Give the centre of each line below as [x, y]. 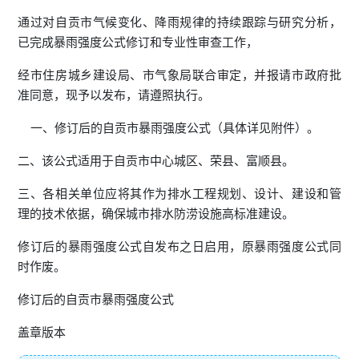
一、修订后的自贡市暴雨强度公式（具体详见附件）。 [169, 128]
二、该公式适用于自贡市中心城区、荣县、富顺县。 [156, 161]
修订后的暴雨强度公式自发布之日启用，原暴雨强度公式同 [179, 247]
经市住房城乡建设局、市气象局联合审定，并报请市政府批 [179, 75]
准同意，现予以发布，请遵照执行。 [114, 95]
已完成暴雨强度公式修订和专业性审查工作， [138, 42]
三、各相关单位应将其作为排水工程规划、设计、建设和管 [179, 194]
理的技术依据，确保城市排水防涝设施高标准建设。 [156, 214]
